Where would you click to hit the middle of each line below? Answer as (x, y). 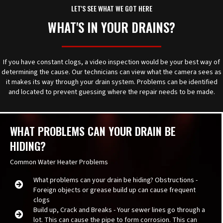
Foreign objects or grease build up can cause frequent (114, 190)
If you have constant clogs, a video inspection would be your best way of (111, 62)
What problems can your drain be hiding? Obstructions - (115, 180)
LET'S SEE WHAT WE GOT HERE (111, 8)
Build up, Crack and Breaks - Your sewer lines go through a (119, 210)
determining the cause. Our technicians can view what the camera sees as (111, 72)
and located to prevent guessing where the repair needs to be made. (111, 92)
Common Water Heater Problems (59, 162)
